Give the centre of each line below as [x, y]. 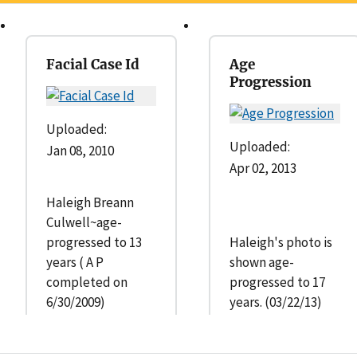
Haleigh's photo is [281, 242]
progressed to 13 [94, 242]
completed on [86, 282]
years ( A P [75, 262]
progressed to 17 [277, 282]
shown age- [262, 262]
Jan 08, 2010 [80, 150]
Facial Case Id [92, 64]
